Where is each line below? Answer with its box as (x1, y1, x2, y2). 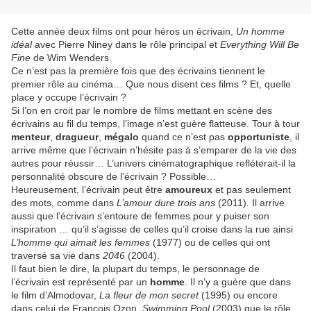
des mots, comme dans (11, 197, 117, 209)
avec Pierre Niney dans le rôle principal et (32, 39, 220, 51)
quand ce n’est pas (139, 131, 228, 143)
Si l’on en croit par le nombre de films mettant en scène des (11, 105, 272, 117)
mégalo (104, 131, 139, 143)
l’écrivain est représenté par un (11, 276, 147, 288)
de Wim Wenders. (31, 52, 112, 64)
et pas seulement (212, 184, 291, 196)
